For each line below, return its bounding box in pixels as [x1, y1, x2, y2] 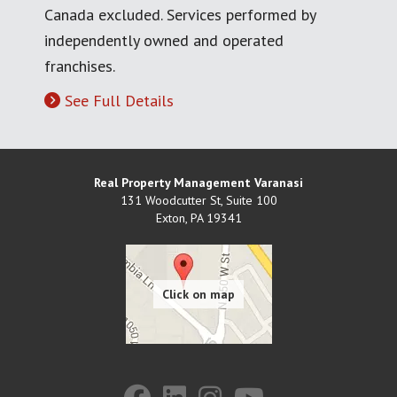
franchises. [44, 56, 115, 77]
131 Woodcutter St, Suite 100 [120, 192, 277, 209]
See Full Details [65, 90, 174, 112]
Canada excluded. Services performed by [44, 4, 315, 26]
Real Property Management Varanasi [94, 175, 303, 191]
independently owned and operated [44, 30, 284, 51]
